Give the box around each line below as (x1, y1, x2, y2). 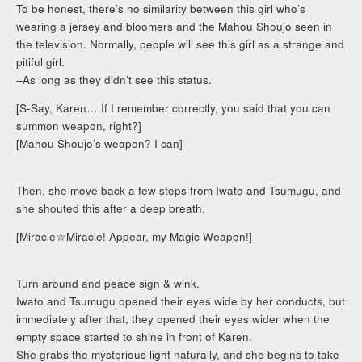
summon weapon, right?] (16, 118, 142, 134)
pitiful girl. (16, 53, 65, 69)
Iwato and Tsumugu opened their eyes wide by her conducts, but (16, 293, 346, 309)
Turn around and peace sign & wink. (16, 275, 200, 291)
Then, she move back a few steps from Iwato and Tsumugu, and (16, 182, 342, 198)
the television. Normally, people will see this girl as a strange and (16, 36, 345, 52)
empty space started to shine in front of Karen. (16, 328, 253, 344)
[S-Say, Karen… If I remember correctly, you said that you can (16, 100, 331, 116)
